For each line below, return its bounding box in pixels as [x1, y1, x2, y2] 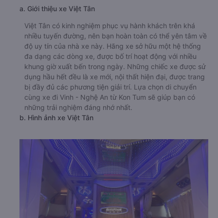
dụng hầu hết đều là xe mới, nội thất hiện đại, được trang [24, 73, 205, 81]
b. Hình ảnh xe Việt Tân [19, 113, 93, 122]
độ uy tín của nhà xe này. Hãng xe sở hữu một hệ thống [24, 42, 201, 50]
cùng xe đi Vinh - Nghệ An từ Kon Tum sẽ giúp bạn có [24, 93, 195, 101]
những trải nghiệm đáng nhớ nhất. [24, 103, 132, 111]
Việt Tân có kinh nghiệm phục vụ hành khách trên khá [24, 21, 195, 30]
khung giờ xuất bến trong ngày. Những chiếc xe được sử [24, 62, 206, 71]
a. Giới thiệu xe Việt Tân [19, 4, 95, 13]
